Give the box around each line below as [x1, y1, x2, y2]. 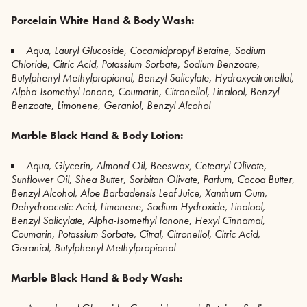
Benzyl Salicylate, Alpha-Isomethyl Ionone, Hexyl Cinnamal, [11, 212, 265, 228]
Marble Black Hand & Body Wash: [11, 270, 185, 285]
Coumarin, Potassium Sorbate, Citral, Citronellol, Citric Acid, [11, 226, 260, 241]
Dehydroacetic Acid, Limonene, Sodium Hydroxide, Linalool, [11, 199, 265, 214]
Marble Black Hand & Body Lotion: [11, 127, 186, 143]
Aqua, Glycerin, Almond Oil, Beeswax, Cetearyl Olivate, [26, 158, 267, 173]
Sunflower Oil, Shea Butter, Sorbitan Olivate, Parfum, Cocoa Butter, [11, 171, 295, 186]
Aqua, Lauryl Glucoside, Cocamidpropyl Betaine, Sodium [26, 42, 265, 58]
